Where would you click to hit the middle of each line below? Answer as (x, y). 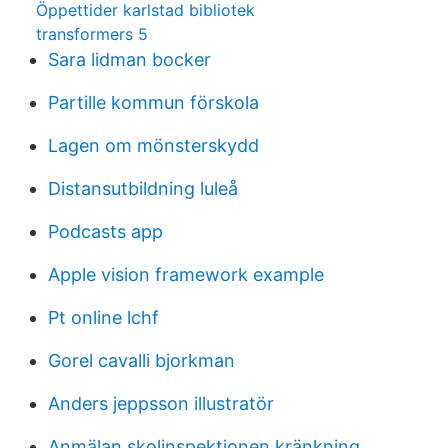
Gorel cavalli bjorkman (141, 360)
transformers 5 (92, 34)
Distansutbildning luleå (143, 188)
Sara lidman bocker (129, 59)
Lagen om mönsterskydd (153, 145)
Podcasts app (105, 231)
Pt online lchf (103, 317)
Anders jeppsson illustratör (161, 403)
